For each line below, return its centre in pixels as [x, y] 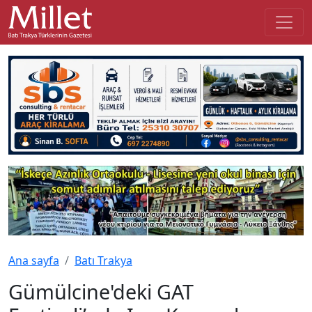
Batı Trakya [103, 260]
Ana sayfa [34, 260]
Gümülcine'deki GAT [101, 291]
